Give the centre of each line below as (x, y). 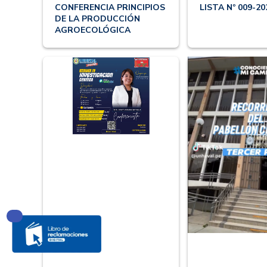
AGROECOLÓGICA (93, 30)
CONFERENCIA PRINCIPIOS (110, 8)
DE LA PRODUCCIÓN (97, 19)
